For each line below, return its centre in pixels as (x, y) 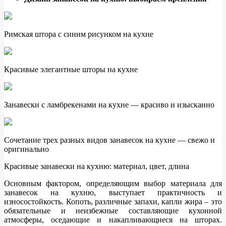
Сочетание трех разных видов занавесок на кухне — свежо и (109, 140)
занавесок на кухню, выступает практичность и (113, 193)
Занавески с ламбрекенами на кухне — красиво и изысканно (109, 105)
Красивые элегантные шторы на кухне (71, 70)
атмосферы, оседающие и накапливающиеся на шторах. (113, 220)
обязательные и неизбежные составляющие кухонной (113, 211)
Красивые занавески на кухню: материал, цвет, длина (97, 166)
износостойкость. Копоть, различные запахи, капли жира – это (113, 202)
